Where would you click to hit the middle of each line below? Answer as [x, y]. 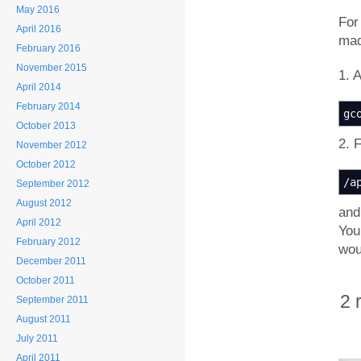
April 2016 [39, 29]
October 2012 [46, 164]
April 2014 [39, 87]
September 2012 [53, 184]
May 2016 [38, 10]
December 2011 [51, 261]
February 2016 [48, 48]
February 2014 [48, 106]
